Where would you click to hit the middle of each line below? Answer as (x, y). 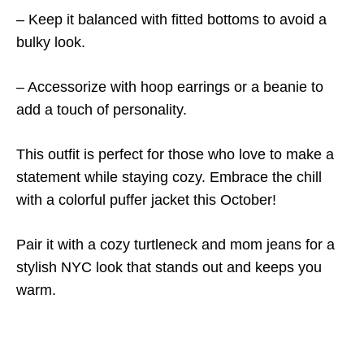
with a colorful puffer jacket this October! (146, 200)
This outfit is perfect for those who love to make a (175, 155)
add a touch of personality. (102, 110)
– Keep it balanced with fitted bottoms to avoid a (171, 20)
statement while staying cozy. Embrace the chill (169, 178)
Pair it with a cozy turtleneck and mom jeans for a (175, 245)
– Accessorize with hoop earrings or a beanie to (170, 87)
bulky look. (51, 43)
